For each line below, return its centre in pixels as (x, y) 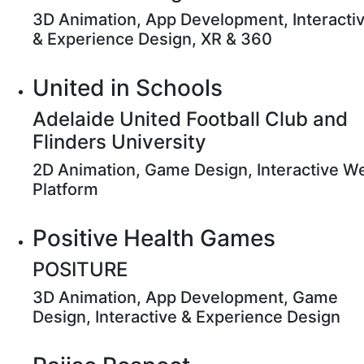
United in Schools (128, 88)
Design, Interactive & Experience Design (186, 317)
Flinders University (119, 142)
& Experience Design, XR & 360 (152, 39)
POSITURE (80, 269)
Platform (65, 189)
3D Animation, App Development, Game (185, 297)
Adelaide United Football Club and (190, 119)
